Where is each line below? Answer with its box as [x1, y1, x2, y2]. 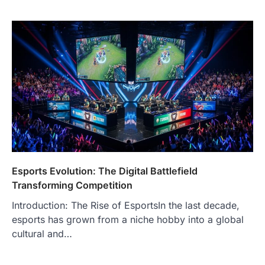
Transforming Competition [12, 179, 132, 192]
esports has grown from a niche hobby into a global [12, 214, 244, 226]
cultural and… [12, 228, 72, 240]
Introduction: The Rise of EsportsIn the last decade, [12, 199, 240, 212]
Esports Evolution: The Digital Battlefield [12, 165, 198, 177]
